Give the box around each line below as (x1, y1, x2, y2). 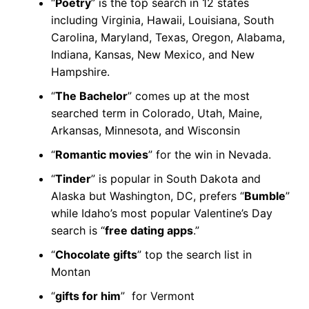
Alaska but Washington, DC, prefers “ (50, 188, 244, 203)
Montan (50, 264, 90, 279)
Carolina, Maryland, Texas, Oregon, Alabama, (50, 30, 285, 44)
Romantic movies (54, 147, 148, 161)
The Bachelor (54, 88, 128, 103)
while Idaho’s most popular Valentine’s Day (50, 206, 272, 220)
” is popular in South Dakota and (90, 171, 261, 186)
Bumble (243, 188, 286, 203)
